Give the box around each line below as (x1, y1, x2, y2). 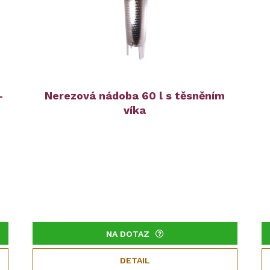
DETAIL (119, 256, 150, 266)
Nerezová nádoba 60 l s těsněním (45, 89, 225, 102)
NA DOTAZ (105, 229, 149, 239)
